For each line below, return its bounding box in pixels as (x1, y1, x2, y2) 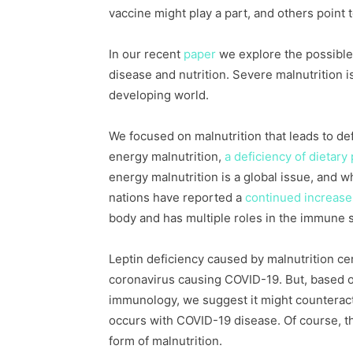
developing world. (109, 87, 209, 102)
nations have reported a (109, 190, 245, 205)
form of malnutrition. (109, 333, 222, 348)
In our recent (109, 46, 184, 61)
